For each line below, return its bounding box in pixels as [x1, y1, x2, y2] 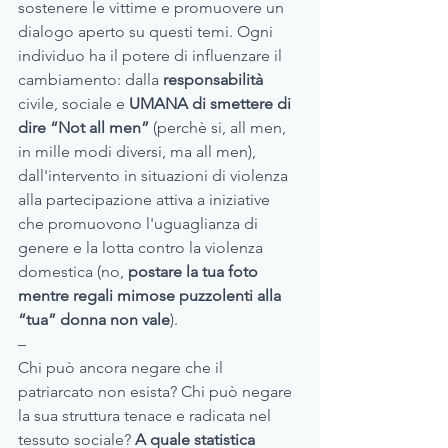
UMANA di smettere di [129, 94, 295, 114]
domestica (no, [18, 262, 128, 282]
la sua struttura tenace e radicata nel [18, 406, 275, 426]
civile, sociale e [18, 94, 129, 114]
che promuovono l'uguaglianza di [18, 214, 262, 234]
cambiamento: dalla [18, 70, 159, 90]
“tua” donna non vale [18, 310, 170, 330]
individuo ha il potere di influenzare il [18, 46, 286, 66]
